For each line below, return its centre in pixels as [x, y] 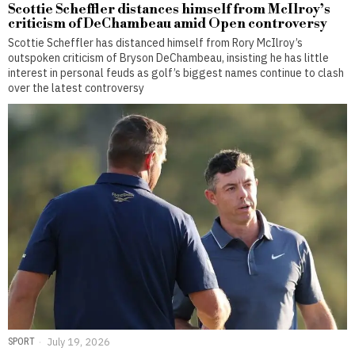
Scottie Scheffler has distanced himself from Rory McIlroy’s [155, 42]
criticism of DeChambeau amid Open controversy [168, 23]
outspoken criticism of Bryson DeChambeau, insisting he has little [168, 57]
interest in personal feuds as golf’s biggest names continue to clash [176, 73]
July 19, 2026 [78, 341]
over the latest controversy [76, 88]
